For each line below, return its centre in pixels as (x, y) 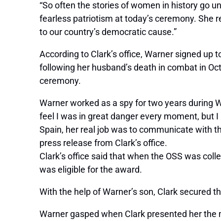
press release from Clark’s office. (103, 143)
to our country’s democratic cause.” (108, 32)
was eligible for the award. (91, 170)
